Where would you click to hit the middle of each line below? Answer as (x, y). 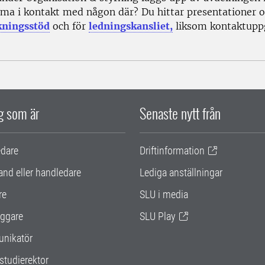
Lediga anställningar (181, 173)
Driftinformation (172, 151)
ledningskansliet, (131, 26)
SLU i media (164, 195)
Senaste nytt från (180, 113)
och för (69, 26)
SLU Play (158, 216)
